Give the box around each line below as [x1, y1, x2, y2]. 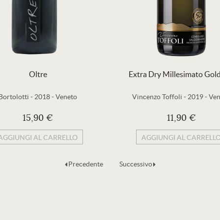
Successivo [119, 160, 152, 168]
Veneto [55, 93, 77, 101]
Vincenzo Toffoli [132, 93, 184, 101]
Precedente [68, 160, 103, 168]
